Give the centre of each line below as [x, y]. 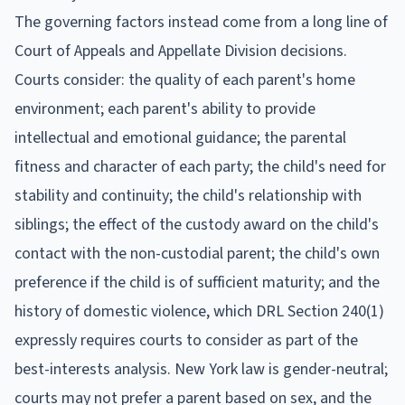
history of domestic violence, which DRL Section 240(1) [199, 311]
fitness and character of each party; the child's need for [200, 166]
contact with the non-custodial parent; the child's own [197, 253]
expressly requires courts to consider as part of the [186, 340]
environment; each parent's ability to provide [165, 108]
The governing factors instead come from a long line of [201, 22]
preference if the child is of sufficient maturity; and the [197, 282]
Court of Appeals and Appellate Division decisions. [181, 51]
